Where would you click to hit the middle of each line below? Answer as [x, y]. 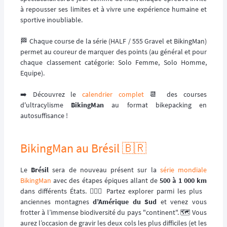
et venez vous [182, 201]
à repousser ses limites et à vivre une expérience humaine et [113, 9]
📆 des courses [175, 94]
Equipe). [32, 73]
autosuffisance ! [44, 115]
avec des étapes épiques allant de [106, 180]
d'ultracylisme [46, 105]
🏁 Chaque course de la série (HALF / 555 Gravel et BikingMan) [113, 41]
